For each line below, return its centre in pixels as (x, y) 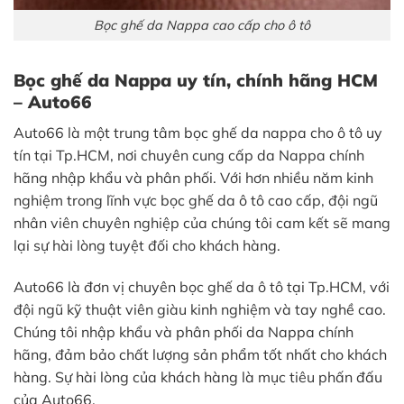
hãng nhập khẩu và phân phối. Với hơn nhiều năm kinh (193, 177)
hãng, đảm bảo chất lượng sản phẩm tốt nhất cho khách (200, 354)
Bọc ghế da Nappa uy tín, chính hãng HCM (196, 81)
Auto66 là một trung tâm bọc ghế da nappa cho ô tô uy (198, 132)
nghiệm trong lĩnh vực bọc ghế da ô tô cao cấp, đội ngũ (196, 200)
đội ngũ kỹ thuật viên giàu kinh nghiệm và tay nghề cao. (200, 309)
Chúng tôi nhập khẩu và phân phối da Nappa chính (184, 331)
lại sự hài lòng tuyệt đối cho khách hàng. (147, 245)
